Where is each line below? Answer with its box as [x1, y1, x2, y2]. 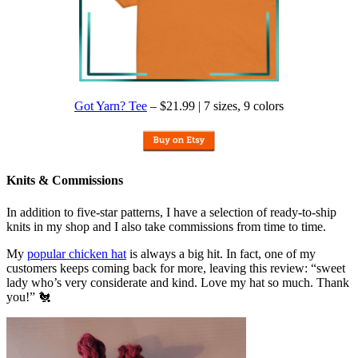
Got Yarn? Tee [74, 99, 147, 113]
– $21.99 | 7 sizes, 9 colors [147, 99, 284, 113]
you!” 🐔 [6, 289, 51, 304]
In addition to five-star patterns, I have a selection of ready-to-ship [6, 205, 336, 219]
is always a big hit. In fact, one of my [126, 246, 316, 261]
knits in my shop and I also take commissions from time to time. [6, 219, 326, 233]
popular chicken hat [27, 246, 126, 261]
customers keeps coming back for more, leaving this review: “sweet [6, 261, 345, 275]
